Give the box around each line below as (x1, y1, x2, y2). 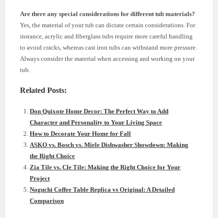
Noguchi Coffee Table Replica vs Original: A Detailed (30, 185, 175, 193)
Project (30, 174, 50, 182)
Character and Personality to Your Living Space (30, 118, 163, 126)
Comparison (30, 197, 64, 204)
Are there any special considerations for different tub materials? (20, 10, 196, 18)
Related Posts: (20, 86, 67, 95)
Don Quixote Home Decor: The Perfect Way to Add (30, 107, 169, 115)
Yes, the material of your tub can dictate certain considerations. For (20, 21, 196, 29)
